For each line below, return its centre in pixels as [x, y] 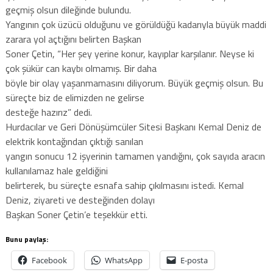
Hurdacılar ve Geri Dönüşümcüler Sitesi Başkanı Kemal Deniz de [133, 126]
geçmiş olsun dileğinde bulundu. [68, 9]
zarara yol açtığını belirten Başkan [73, 39]
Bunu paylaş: [27, 239]
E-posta [194, 260]
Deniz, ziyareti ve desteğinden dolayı [80, 200]
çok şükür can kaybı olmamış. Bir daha [81, 68]
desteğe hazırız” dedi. [48, 112]
